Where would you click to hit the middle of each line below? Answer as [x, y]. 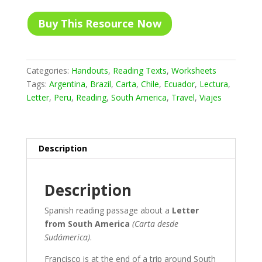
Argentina [67, 84]
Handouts [89, 70]
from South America [87, 223]
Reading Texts [139, 70]
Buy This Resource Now [99, 24]
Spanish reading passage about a [108, 210]
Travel [183, 97]
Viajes [210, 97]
